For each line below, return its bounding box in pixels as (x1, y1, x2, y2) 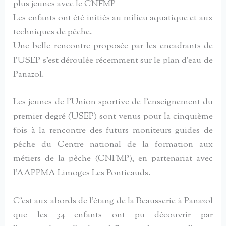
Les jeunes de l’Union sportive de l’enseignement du (13, 96, 213, 109)
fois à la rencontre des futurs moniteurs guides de (13, 125, 213, 137)
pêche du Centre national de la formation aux (13, 139, 213, 151)
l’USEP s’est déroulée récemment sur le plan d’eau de (13, 54, 213, 67)
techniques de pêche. (13, 26, 92, 39)
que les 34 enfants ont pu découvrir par (13, 209, 213, 221)
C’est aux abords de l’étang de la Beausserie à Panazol (13, 195, 213, 207)
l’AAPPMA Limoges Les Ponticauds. (13, 167, 151, 180)
